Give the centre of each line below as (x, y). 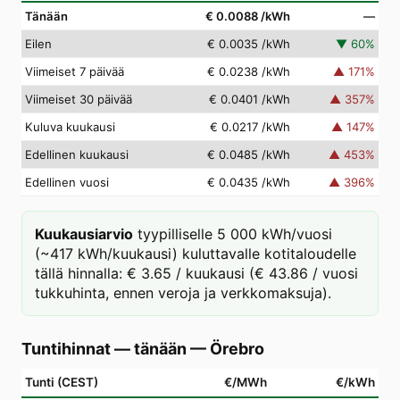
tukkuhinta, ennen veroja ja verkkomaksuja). (183, 293)
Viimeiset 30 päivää (79, 99)
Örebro (237, 349)
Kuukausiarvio (84, 234)
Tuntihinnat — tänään (104, 349)
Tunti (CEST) (62, 382)
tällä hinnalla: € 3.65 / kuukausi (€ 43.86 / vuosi (196, 273)
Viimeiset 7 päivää (75, 71)
